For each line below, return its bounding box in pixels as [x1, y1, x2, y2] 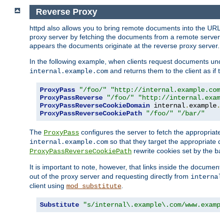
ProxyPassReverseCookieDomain [40, 101, 150, 110]
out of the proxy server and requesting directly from [29, 172, 191, 180]
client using [29, 181, 66, 190]
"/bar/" [177, 109, 205, 117]
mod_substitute [66, 182, 121, 190]
